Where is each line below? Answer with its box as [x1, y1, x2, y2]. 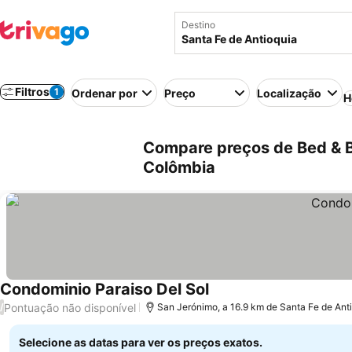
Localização [257, 86, 321, 100]
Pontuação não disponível [4, 300, 136, 314]
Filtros [15, 85, 49, 98]
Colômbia [143, 158, 215, 177]
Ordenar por [71, 86, 137, 100]
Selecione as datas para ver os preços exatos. [19, 335, 262, 349]
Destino [181, 19, 215, 31]
